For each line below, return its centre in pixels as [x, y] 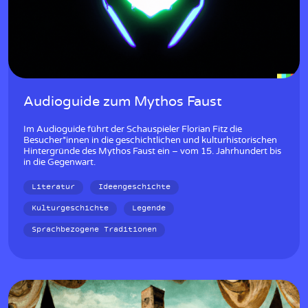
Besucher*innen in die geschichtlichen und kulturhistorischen [150, 141]
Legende [149, 209]
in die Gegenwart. [59, 163]
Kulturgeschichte [70, 209]
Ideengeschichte [134, 187]
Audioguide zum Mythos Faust [123, 102]
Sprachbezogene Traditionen [94, 230]
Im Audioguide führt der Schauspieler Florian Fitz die [133, 130]
